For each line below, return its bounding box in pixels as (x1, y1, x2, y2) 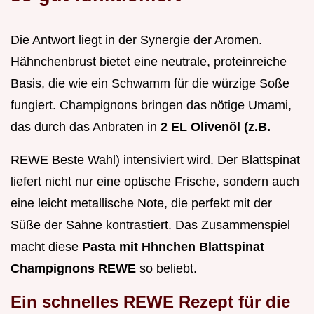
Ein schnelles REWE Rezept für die (11, 292, 290, 311)
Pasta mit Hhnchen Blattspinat (82, 239, 264, 254)
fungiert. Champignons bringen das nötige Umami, (11, 97, 292, 112)
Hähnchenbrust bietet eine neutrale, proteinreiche (11, 54, 287, 69)
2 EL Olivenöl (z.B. (161, 119, 271, 134)
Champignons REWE (11, 261, 136, 275)
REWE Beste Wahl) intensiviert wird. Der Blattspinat (11, 152, 300, 167)
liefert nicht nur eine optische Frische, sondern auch (11, 174, 299, 189)
